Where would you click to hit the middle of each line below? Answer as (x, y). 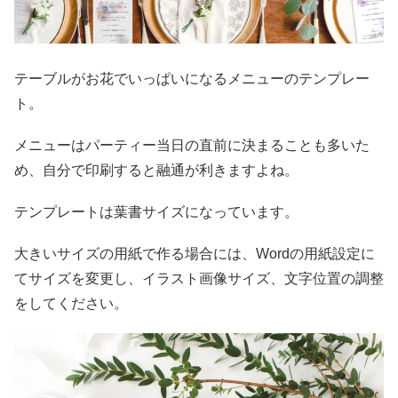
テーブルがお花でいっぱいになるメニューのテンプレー (192, 78)
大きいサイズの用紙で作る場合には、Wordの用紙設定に (195, 254)
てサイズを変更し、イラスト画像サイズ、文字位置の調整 (199, 279)
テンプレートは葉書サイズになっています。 (156, 211)
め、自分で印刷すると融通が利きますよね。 (156, 170)
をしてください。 (71, 304)
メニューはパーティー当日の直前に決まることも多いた (192, 145)
